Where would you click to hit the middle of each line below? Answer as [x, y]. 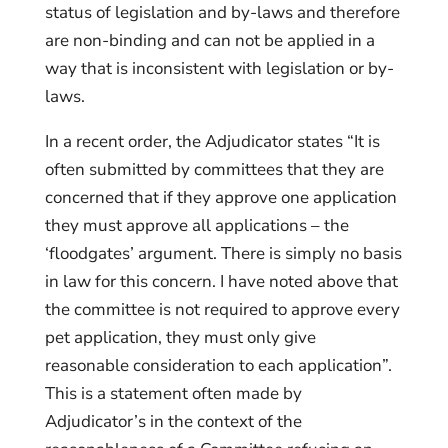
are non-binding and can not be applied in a [209, 40]
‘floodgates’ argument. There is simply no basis [223, 253]
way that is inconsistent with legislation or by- [219, 68]
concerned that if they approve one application [220, 197]
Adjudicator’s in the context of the [173, 421]
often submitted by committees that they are [214, 169]
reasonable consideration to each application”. [218, 365]
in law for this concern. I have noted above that [221, 281]
